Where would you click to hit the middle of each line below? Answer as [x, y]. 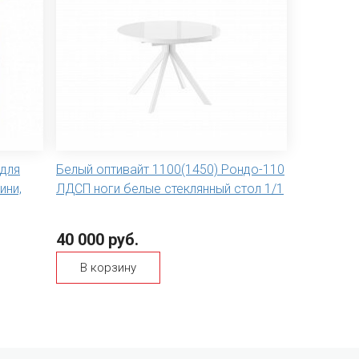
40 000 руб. [97, 239]
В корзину [108, 267]
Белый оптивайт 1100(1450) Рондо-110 [170, 169]
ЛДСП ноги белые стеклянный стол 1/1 [170, 188]
